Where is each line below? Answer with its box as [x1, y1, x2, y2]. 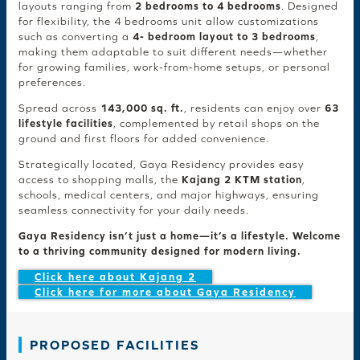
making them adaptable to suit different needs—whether [18, 46, 328, 59]
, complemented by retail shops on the [113, 117, 320, 130]
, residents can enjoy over [184, 102, 325, 115]
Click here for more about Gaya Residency [35, 286, 296, 299]
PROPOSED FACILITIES [30, 337, 199, 353]
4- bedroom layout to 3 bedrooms [133, 31, 316, 43]
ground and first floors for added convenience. [18, 133, 269, 145]
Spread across [18, 102, 100, 115]
